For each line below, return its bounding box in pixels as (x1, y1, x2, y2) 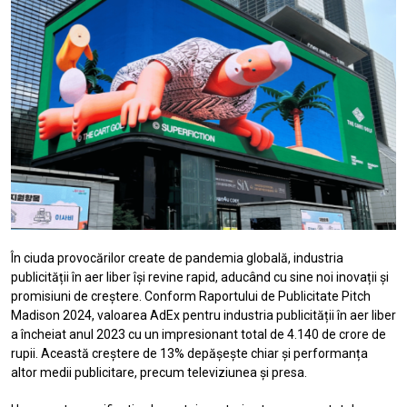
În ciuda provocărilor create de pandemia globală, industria (11, 250, 343, 265)
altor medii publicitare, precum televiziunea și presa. (11, 364, 307, 380)
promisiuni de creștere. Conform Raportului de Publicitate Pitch (11, 288, 371, 303)
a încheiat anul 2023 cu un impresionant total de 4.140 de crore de (11, 326, 386, 342)
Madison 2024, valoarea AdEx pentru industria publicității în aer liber (11, 307, 396, 323)
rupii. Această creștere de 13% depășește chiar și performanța (11, 345, 368, 361)
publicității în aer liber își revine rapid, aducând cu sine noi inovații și (11, 269, 389, 284)
